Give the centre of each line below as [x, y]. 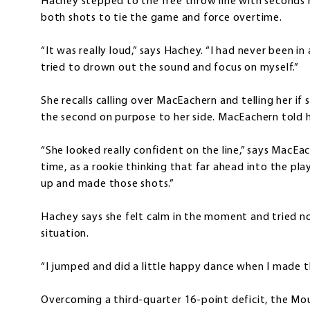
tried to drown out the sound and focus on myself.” [170, 68]
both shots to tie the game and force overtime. [162, 18]
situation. [65, 234]
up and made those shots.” [108, 184]
